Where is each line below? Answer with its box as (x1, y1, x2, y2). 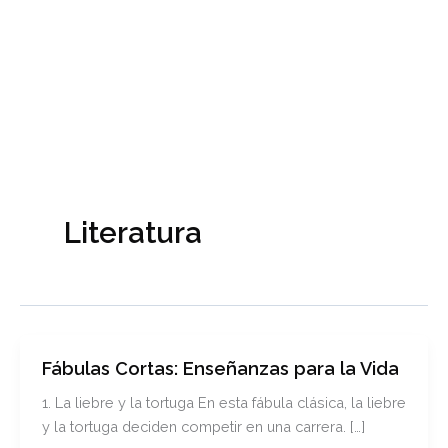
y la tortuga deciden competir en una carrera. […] (41, 418, 365, 436)
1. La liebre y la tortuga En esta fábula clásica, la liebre (41, 394, 406, 412)
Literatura (63, 216, 202, 251)
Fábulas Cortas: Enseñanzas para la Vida (41, 358, 399, 380)
